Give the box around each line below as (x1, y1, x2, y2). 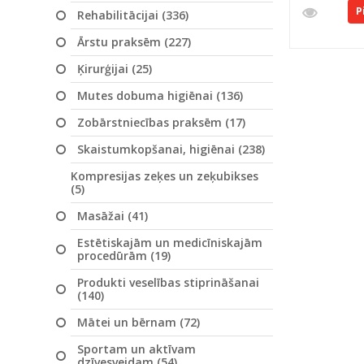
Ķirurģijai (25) (77, 61, 152, 76)
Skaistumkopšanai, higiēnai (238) (77, 141, 265, 157)
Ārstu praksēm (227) (77, 34, 191, 50)
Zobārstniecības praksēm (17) (77, 115, 245, 130)
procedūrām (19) (77, 248, 171, 263)
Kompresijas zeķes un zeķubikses (71, 168, 258, 184)
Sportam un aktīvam (77, 341, 196, 357)
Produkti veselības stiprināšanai (77, 275, 259, 290)
